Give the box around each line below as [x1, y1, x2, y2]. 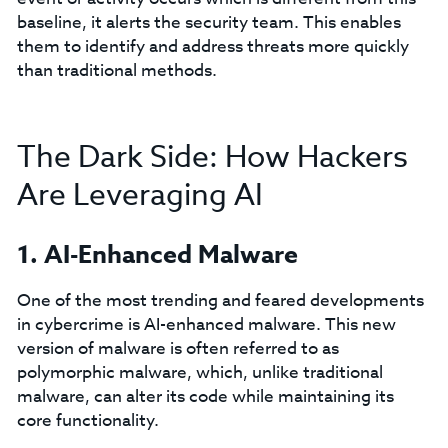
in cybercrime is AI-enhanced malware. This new [16, 312, 396, 337]
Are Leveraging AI [16, 174, 263, 217]
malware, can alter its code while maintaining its [16, 384, 394, 409]
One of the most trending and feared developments [16, 288, 424, 313]
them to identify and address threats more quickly [16, 34, 409, 59]
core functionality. [16, 408, 159, 433]
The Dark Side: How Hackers [16, 136, 408, 179]
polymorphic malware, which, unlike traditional [16, 360, 383, 385]
